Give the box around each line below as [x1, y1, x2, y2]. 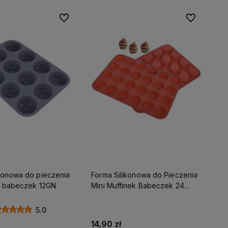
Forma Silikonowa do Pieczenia [91, 170, 198, 179]
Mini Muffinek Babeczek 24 [91, 181, 184, 190]
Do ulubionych [59, 14, 102, 22]
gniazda [91, 191, 119, 201]
